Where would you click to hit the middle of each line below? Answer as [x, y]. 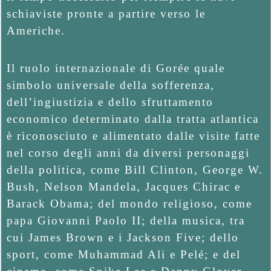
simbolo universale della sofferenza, [111, 85]
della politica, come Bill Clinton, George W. [135, 169]
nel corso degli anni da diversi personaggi [128, 152]
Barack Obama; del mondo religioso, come [129, 203]
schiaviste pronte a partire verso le [106, 13]
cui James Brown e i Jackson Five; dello [123, 237]
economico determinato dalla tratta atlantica [133, 119]
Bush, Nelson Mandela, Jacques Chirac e [124, 186]
